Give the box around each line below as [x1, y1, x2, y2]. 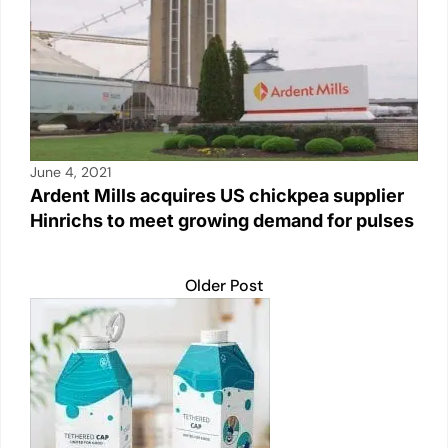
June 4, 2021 [30, 162, 111, 181]
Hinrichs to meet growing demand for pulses [30, 209, 414, 231]
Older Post [185, 274, 263, 296]
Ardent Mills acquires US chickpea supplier [30, 184, 404, 206]
